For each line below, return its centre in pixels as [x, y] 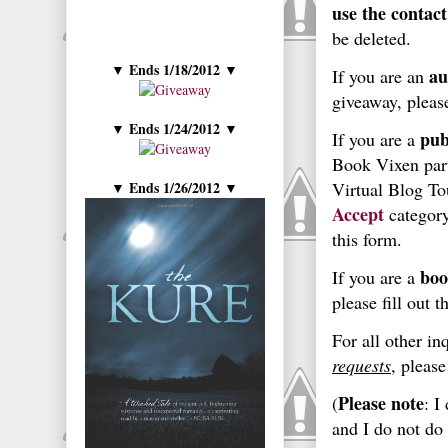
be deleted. [371, 38]
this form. [367, 239]
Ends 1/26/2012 [175, 188]
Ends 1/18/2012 [175, 70]
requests [361, 365]
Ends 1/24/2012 [175, 129]
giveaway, [369, 101]
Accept [358, 214]
